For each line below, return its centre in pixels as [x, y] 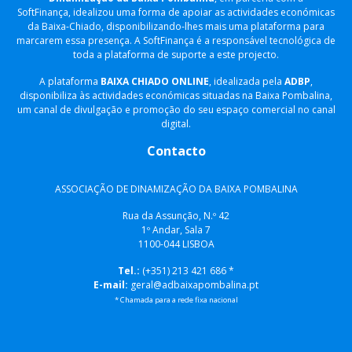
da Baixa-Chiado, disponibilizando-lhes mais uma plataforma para [176, 26]
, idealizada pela [247, 81]
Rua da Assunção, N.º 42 [176, 216]
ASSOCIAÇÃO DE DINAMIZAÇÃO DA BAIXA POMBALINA [176, 189]
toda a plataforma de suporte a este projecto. [176, 55]
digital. [176, 124]
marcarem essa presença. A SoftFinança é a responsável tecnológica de [176, 40]
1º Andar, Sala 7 [176, 230]
